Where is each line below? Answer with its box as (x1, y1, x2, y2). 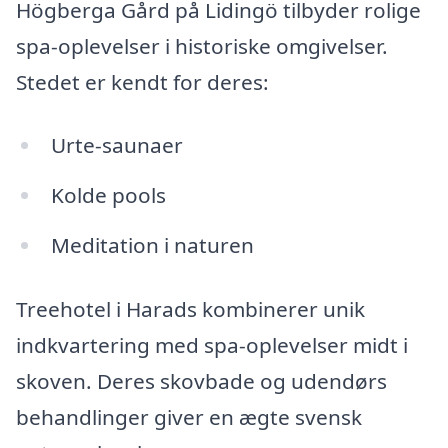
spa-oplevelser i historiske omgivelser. (16, 31, 388, 60)
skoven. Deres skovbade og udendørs (16, 366, 387, 395)
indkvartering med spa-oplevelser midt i (16, 330, 408, 359)
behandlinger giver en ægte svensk (16, 402, 362, 431)
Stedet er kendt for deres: (16, 67, 269, 96)
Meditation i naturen (50, 230, 254, 259)
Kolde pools (50, 181, 166, 210)
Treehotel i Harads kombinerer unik (16, 294, 365, 323)
